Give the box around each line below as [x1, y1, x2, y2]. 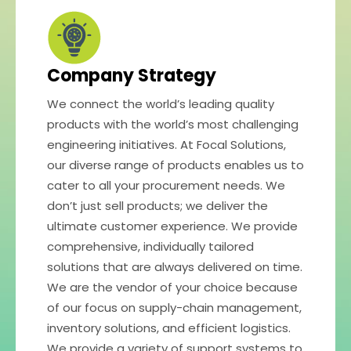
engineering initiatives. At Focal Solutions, [47, 136, 286, 153]
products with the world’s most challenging [47, 115, 299, 132]
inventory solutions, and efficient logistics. [47, 319, 291, 336]
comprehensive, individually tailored [47, 237, 254, 255]
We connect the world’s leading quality [47, 95, 274, 112]
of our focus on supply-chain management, [47, 299, 302, 316]
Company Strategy [47, 63, 216, 88]
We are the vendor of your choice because [47, 278, 298, 295]
